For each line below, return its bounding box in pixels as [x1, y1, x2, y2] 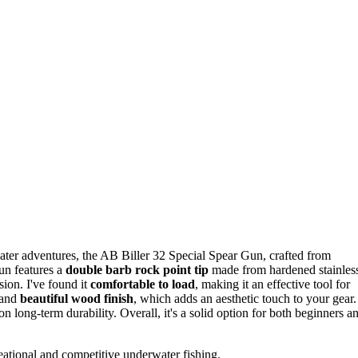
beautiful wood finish [20, 291, 133, 305]
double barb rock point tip [66, 262, 209, 276]
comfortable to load [90, 276, 195, 291]
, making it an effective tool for [195, 276, 350, 291]
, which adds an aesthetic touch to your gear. [133, 291, 356, 305]
